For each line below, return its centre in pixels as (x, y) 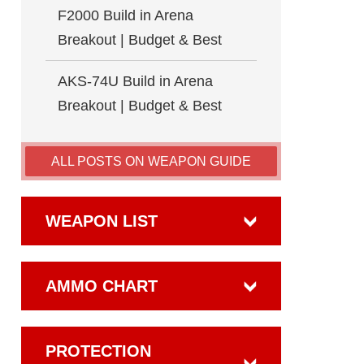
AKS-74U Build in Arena (135, 81)
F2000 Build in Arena (126, 15)
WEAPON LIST (102, 221)
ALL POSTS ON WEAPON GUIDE (151, 161)
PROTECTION (98, 351)
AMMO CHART (102, 286)
